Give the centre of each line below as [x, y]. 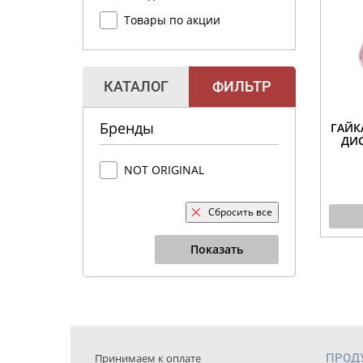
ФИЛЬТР [242, 86]
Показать [216, 249]
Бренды [127, 128]
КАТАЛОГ [136, 86]
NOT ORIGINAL [164, 170]
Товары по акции [172, 20]
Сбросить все [240, 212]
